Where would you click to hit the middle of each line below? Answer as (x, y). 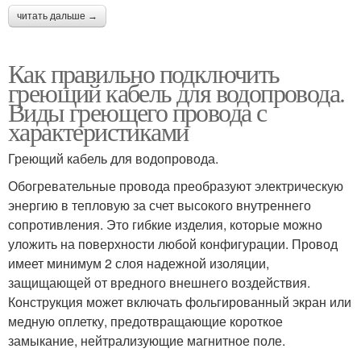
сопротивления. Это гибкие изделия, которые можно (165, 225)
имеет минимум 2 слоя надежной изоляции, (139, 263)
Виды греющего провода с (137, 112)
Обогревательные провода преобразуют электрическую (176, 186)
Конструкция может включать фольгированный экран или (180, 302)
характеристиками (98, 131)
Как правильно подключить (144, 73)
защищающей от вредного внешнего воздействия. (159, 283)
